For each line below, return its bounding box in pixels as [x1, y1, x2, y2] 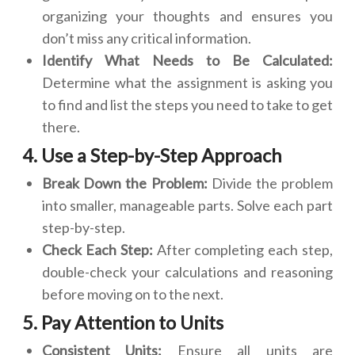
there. [42, 118, 80, 136]
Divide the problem [211, 174, 334, 192]
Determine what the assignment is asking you [42, 74, 333, 91]
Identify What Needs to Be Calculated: [42, 52, 333, 69]
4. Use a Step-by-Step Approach [22, 144, 281, 166]
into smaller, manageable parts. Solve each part [42, 197, 333, 214]
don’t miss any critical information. [42, 29, 251, 47]
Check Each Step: [42, 241, 157, 258]
